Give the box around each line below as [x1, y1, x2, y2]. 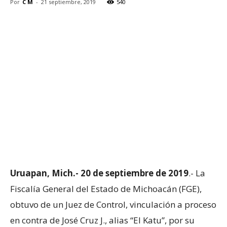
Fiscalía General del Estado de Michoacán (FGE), [10, 182, 202, 195]
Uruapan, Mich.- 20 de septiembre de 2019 [10, 167, 188, 179]
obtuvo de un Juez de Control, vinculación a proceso [10, 198, 216, 210]
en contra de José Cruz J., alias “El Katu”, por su [10, 214, 195, 226]
